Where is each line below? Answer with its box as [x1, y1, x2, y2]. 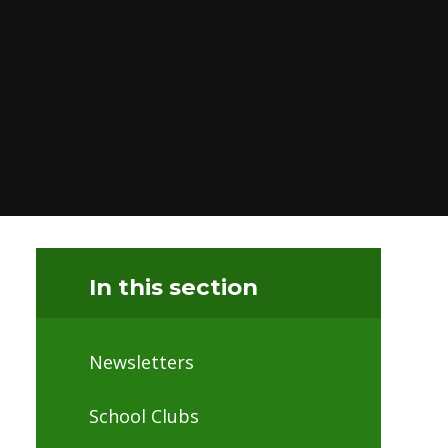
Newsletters [88, 350, 194, 375]
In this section [88, 272, 258, 301]
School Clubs [88, 403, 199, 428]
